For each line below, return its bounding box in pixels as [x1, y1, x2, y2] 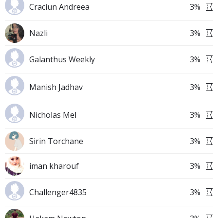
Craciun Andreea [29, 1, 90, 12]
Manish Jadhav [29, 82, 83, 92]
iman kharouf [29, 161, 79, 171]
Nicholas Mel [29, 109, 76, 120]
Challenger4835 [29, 187, 87, 198]
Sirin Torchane [29, 136, 83, 146]
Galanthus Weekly [29, 54, 95, 65]
